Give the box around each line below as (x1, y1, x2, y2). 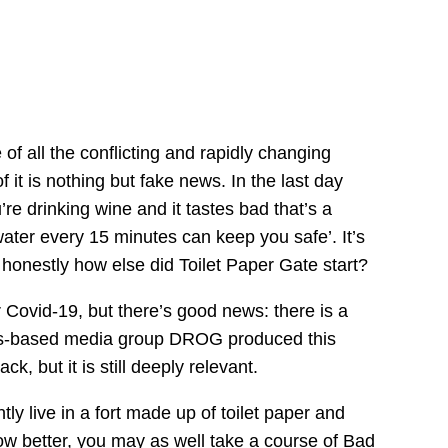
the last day (251, 171, 344, 192)
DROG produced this (169, 329, 337, 350)
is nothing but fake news (28, 171, 222, 192)
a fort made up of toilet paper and (75, 403, 346, 424)
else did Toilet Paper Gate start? (107, 255, 369, 276)
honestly (2, 255, 75, 276)
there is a (274, 301, 349, 322)
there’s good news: (118, 301, 275, 322)
